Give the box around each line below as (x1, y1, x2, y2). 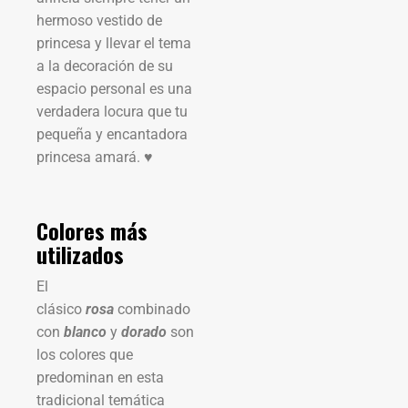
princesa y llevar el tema (36, 34, 191, 52)
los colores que (36, 345, 133, 363)
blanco (64, 322, 107, 341)
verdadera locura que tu (36, 102, 188, 120)
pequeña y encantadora (36, 125, 188, 143)
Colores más (36, 213, 148, 247)
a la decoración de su (36, 56, 173, 75)
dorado (121, 322, 167, 341)
